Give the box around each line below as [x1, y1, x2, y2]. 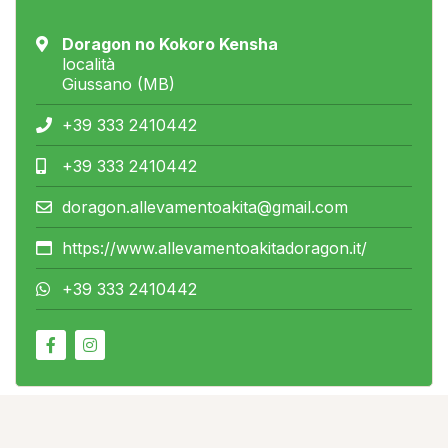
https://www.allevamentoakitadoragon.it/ [62, 237, 367, 258]
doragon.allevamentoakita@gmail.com [62, 196, 348, 217]
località [62, 53, 115, 74]
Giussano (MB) [62, 73, 175, 94]
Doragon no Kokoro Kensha [62, 33, 278, 54]
